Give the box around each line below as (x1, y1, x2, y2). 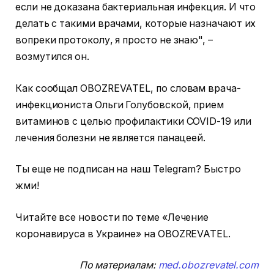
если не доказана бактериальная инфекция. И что (15, 1, 256, 13)
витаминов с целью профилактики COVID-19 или (15, 115, 251, 127)
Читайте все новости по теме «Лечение (15, 211, 209, 223)
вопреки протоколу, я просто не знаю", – (15, 34, 213, 46)
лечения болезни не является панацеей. (15, 131, 206, 144)
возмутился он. (15, 51, 89, 63)
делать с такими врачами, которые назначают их (15, 18, 256, 30)
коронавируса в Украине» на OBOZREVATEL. (15, 228, 231, 240)
